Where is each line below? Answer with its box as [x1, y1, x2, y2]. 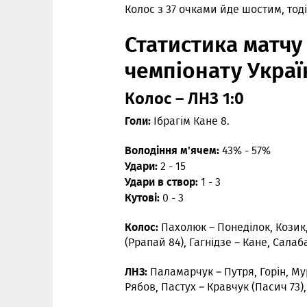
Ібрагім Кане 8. [151, 113, 230, 129]
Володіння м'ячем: [125, 141, 219, 158]
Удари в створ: [125, 173, 198, 190]
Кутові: [125, 188, 162, 206]
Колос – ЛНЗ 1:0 [125, 85, 244, 110]
